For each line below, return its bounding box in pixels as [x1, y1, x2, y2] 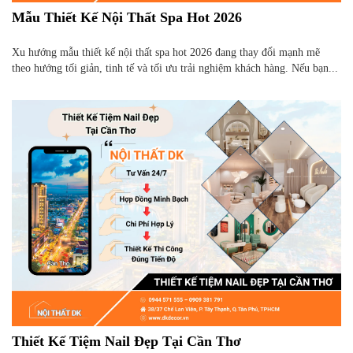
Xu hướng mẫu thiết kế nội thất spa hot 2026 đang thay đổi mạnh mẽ [12, 46, 320, 58]
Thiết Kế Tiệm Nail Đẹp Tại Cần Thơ [12, 333, 241, 350]
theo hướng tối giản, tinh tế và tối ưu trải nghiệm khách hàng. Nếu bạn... [12, 61, 338, 74]
